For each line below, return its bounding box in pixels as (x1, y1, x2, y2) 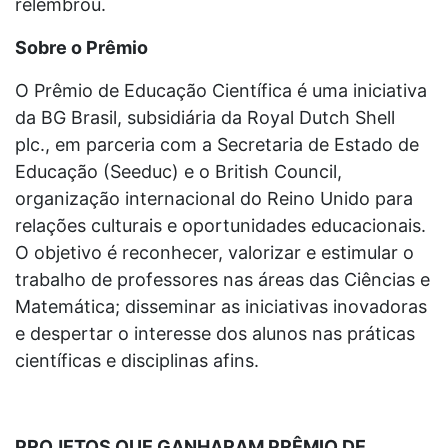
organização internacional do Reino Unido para (15, 187, 413, 209)
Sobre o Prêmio (15, 36, 148, 58)
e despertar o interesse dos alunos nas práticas (15, 322, 415, 344)
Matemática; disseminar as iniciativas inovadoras (15, 295, 427, 317)
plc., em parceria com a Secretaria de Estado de (15, 133, 419, 155)
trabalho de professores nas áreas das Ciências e (15, 268, 430, 290)
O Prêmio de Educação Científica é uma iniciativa (15, 79, 427, 101)
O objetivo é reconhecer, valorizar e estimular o (15, 241, 414, 263)
